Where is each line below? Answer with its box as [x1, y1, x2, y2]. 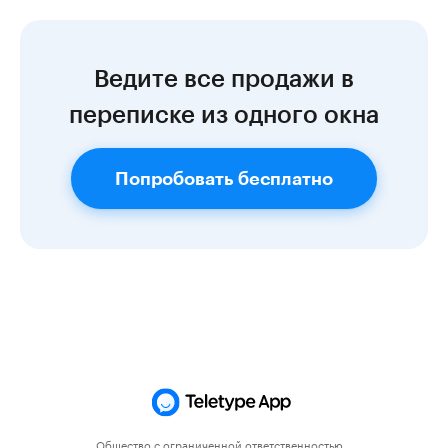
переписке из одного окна [69, 99, 379, 129]
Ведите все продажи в [94, 63, 354, 93]
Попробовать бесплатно [115, 167, 333, 190]
